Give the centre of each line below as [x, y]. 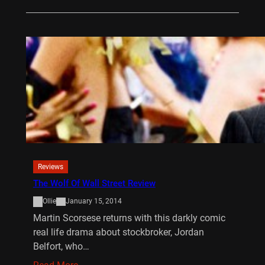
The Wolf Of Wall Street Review [94, 183]
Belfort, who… [61, 246]
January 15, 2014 [93, 201]
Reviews [50, 167]
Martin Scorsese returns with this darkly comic [129, 218]
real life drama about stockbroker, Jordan [118, 232]
